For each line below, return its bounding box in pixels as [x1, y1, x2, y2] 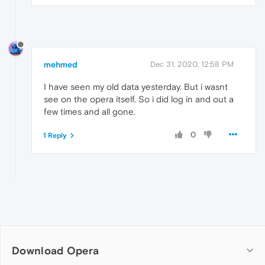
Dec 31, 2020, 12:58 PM [150, 59, 234, 69]
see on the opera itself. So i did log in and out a [44, 93, 234, 104]
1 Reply [43, 131, 67, 140]
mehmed [44, 59, 77, 69]
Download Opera [12, 244, 99, 257]
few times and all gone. [44, 106, 135, 117]
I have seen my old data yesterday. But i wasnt [44, 81, 228, 92]
